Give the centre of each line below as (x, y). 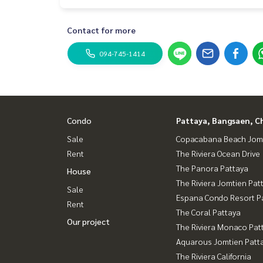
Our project (88, 222)
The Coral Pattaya (208, 212)
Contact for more (101, 30)
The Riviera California (214, 256)
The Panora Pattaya (212, 168)
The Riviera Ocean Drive (218, 154)
